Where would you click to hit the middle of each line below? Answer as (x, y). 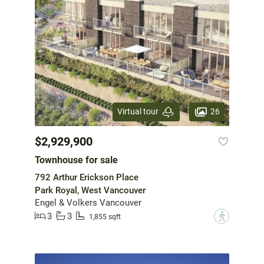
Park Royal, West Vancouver (90, 190)
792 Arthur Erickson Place (87, 177)
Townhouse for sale (76, 160)
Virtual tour (138, 112)
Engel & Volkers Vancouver (88, 202)
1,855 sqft (105, 217)
